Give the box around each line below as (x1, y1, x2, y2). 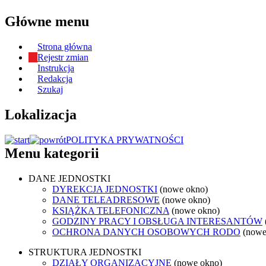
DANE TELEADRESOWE (52, 194, 160, 205)
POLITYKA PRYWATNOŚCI (66, 135, 183, 145)
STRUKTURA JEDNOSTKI (28, 246, 141, 257)
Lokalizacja (5, 107, 77, 123)
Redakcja (37, 74, 72, 84)
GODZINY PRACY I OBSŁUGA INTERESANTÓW (52, 216, 262, 226)
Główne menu (5, 14, 89, 30)
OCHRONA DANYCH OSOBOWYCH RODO (52, 226, 240, 237)
